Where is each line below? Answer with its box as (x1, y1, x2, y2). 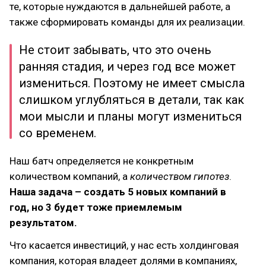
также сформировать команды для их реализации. (9, 16, 245, 28)
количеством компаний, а (9, 170, 130, 182)
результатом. (9, 217, 77, 229)
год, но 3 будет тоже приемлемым (9, 201, 182, 213)
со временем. (19, 126, 96, 140)
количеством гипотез (130, 170, 229, 182)
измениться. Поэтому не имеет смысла (19, 76, 245, 90)
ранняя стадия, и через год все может (19, 59, 236, 74)
